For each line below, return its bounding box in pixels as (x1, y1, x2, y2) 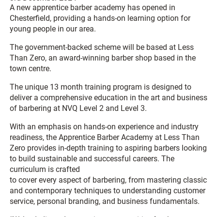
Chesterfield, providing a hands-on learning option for (10, 14, 190, 23)
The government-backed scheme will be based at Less (10, 43, 194, 52)
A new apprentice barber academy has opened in (10, 3, 175, 12)
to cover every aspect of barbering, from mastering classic (10, 175, 207, 185)
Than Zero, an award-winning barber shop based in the (10, 53, 196, 62)
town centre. (10, 64, 51, 73)
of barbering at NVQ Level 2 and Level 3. (10, 104, 147, 113)
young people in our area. (10, 24, 96, 33)
